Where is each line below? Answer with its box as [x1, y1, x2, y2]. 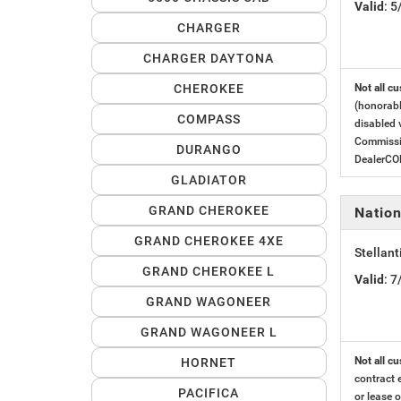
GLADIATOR [170, 173, 247, 188]
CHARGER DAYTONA [143, 51, 275, 66]
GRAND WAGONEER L [140, 325, 277, 340]
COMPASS [176, 112, 241, 127]
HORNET [181, 355, 237, 371]
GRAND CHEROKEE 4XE [133, 234, 284, 249]
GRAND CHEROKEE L [142, 264, 276, 279]
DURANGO [175, 142, 242, 158]
